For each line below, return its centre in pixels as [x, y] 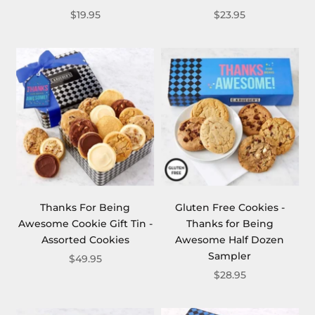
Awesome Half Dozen [230, 240]
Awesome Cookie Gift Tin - [85, 224]
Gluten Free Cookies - [230, 208]
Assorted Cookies [85, 240]
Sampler [230, 256]
